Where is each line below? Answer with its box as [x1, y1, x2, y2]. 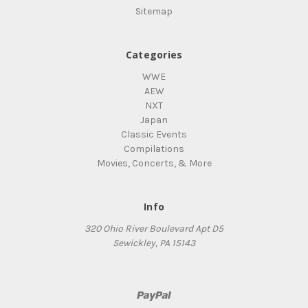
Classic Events [121, 128, 187, 140]
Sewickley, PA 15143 [113, 236, 195, 249]
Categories [125, 47, 183, 61]
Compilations [124, 142, 184, 155]
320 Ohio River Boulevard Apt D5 [85, 222, 223, 234]
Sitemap [135, 5, 173, 17]
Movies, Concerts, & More [96, 157, 212, 169]
